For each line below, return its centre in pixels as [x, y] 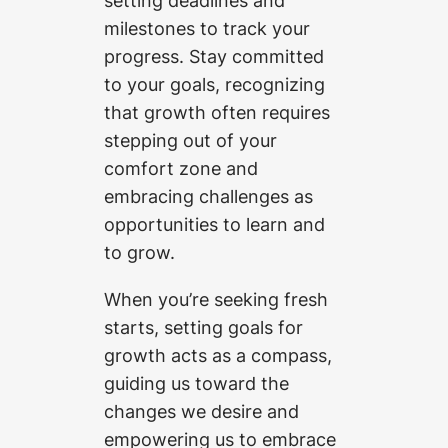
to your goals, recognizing [214, 84]
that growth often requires [217, 112]
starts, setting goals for [203, 326]
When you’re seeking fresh [216, 298]
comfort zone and [181, 168]
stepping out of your [190, 140]
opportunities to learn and [217, 224]
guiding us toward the [196, 382]
